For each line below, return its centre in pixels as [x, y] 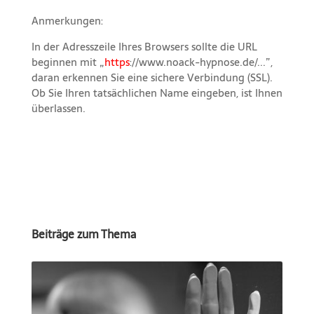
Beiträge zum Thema [83, 234]
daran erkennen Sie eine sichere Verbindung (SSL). [152, 78]
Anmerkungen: [67, 21]
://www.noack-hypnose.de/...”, [202, 62]
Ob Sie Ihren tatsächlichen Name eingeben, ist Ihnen [157, 93]
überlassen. [58, 109]
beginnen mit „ [68, 62]
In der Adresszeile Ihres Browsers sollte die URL [144, 47]
